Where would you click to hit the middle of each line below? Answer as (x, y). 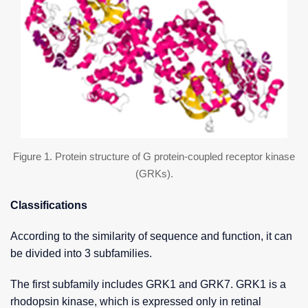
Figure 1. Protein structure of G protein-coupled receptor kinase (154, 157)
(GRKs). (154, 174)
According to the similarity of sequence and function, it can (151, 236)
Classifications (49, 206)
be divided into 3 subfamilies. (81, 254)
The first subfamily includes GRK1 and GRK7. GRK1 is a (148, 285)
